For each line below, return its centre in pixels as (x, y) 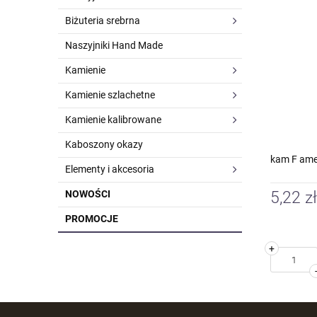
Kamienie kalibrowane (113, 120)
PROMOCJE (92, 219)
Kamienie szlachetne (110, 95)
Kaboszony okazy (104, 144)
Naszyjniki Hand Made (114, 45)
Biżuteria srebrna (103, 21)
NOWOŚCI (88, 194)
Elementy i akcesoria (110, 169)
